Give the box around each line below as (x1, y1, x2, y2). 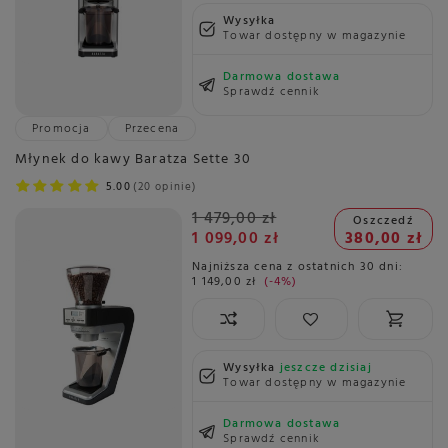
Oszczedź (353, 210, 414, 231)
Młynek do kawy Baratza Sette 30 (15, 148, 252, 172)
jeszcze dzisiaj (279, 357, 372, 378)
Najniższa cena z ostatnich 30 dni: (192, 256, 403, 277)
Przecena (124, 119, 180, 140)
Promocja (32, 119, 91, 140)
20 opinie (137, 178, 193, 197)
